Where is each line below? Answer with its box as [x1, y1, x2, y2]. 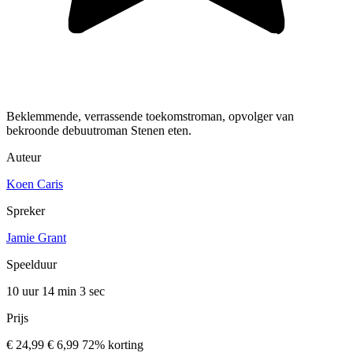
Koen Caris [6, 177, 63, 191]
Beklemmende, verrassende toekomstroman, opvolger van [6, 110, 294, 124]
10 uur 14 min [6, 284, 80, 299]
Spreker [6, 204, 45, 218]
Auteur [6, 150, 41, 165]
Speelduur [6, 258, 57, 272]
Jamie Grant [6, 231, 66, 245]
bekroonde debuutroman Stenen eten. [6, 124, 191, 138]
